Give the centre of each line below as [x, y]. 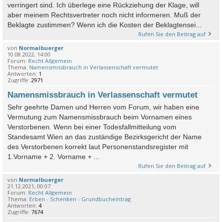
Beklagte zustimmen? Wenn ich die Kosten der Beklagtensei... [105, 25]
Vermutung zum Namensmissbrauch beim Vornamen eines [100, 117]
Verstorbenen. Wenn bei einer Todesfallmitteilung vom [92, 127]
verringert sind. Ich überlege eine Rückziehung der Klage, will [103, 5]
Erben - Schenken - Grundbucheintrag [80, 199]
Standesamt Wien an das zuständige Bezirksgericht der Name [105, 137]
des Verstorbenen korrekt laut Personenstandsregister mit [98, 147]
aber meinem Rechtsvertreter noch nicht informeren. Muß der [104, 15]
